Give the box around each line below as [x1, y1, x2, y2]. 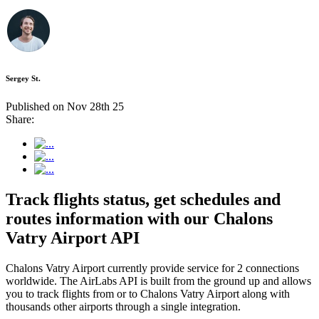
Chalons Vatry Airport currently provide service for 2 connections [6, 261, 299, 274]
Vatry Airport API [6, 229, 140, 247]
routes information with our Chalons [6, 209, 273, 228]
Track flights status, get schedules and [6, 190, 281, 209]
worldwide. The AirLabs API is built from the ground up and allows [6, 274, 311, 287]
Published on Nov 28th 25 [6, 100, 124, 113]
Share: [6, 113, 34, 126]
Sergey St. [6, 74, 41, 83]
